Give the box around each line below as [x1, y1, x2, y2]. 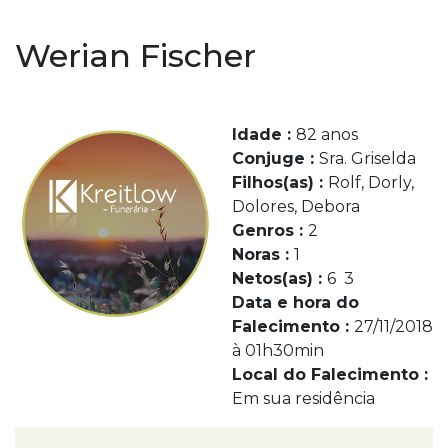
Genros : [231, 221, 308, 240]
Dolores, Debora [231, 197, 360, 216]
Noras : [231, 245, 294, 264]
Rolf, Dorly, [327, 173, 414, 192]
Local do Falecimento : [231, 365, 428, 384]
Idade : [231, 125, 296, 144]
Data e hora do [231, 293, 359, 312]
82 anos [295, 125, 358, 144]
